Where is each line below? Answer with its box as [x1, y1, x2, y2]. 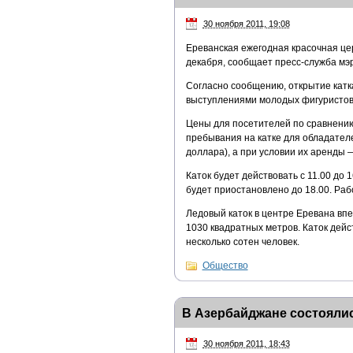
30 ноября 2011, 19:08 [203, 19, 290, 29]
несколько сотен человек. [185, 236, 299, 247]
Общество [202, 259, 248, 271]
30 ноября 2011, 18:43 [203, 338, 290, 348]
